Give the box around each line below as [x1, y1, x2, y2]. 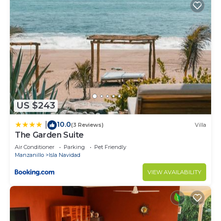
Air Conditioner [15, 143, 54, 150]
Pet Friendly [94, 143, 126, 150]
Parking [64, 143, 85, 150]
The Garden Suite [15, 130, 84, 140]
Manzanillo [15, 151, 44, 158]
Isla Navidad [49, 151, 80, 158]
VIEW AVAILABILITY [147, 168, 201, 176]
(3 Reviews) [71, 121, 104, 129]
